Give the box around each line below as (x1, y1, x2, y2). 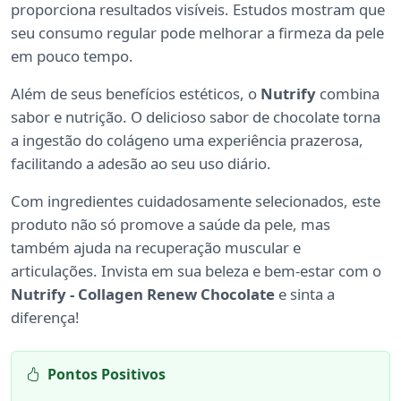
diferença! (11, 306, 80, 328)
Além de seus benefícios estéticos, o (11, 82, 260, 104)
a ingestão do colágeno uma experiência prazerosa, (11, 129, 363, 150)
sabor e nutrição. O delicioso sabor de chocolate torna (11, 106, 380, 127)
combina (316, 82, 380, 104)
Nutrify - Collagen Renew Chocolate (11, 283, 275, 304)
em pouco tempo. (11, 45, 133, 66)
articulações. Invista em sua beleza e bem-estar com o (11, 260, 381, 281)
